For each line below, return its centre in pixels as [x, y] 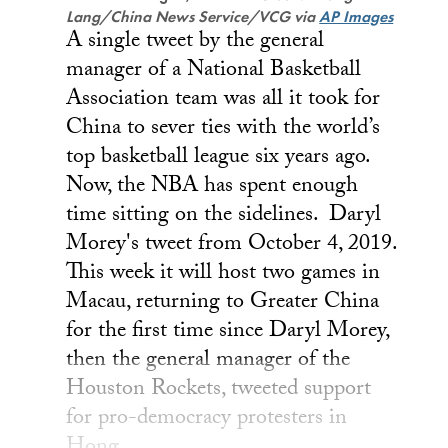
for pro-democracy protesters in [207, 419]
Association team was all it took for [223, 100]
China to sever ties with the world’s [223, 129]
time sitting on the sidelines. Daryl [224, 216]
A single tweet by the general [195, 42]
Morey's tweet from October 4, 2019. [231, 245]
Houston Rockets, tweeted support [219, 390]
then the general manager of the [208, 361]
